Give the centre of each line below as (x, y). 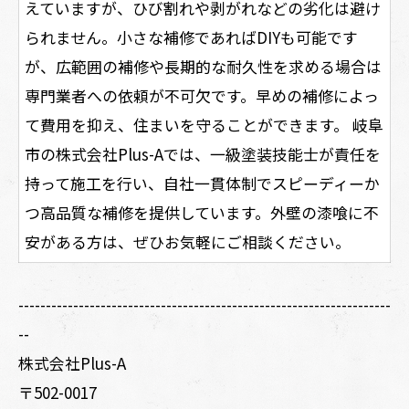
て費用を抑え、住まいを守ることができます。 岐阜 (204, 124)
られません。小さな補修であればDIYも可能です (191, 37)
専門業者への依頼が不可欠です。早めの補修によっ (202, 95)
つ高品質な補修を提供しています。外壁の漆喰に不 (202, 212)
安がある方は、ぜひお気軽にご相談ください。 (188, 241)
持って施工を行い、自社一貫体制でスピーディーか (202, 183)
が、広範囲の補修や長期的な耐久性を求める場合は (203, 66)
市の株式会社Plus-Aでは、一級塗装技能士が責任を (203, 153)
